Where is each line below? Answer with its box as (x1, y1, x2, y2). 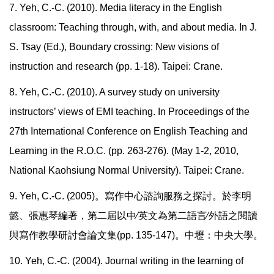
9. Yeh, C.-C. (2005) (9, 191, 95, 202)
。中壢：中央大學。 (175, 230, 263, 241)
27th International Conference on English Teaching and (9, 126, 248, 137)
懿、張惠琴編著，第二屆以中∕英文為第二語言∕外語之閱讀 (9, 210, 257, 221)
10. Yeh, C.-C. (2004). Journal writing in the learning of (9, 256, 243, 267)
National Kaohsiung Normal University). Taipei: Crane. (9, 165, 244, 176)
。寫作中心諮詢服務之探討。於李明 (95, 191, 251, 202)
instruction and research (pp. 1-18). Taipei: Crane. (9, 61, 223, 72)
